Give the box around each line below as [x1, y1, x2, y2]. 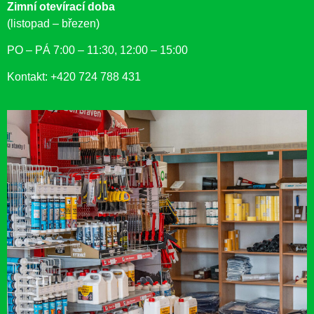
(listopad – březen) [7, 17, 100, 29]
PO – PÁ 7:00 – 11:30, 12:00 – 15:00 [7, 43, 188, 56]
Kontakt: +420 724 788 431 [7, 71, 141, 83]
